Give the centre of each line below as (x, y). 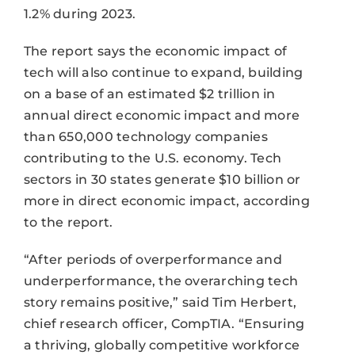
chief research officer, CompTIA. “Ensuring (164, 323)
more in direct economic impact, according (166, 200)
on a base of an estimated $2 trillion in (149, 94)
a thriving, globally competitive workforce (162, 345)
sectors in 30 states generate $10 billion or (162, 179)
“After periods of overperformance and (153, 259)
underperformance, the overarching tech (161, 281)
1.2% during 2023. (80, 13)
